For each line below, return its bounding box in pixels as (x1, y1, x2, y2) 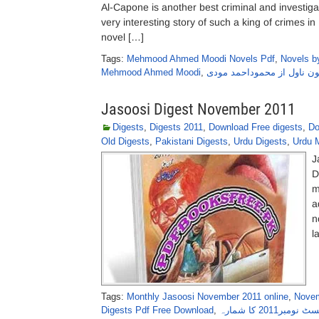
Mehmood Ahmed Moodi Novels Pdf (127, 53, 275, 64)
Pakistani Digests (155, 136, 228, 147)
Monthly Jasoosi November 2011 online (127, 291, 288, 302)
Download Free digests (209, 122, 303, 132)
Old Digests (101, 136, 150, 147)
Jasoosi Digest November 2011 (101, 100, 296, 118)
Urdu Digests (234, 136, 287, 147)
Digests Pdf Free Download (101, 305, 214, 315)
